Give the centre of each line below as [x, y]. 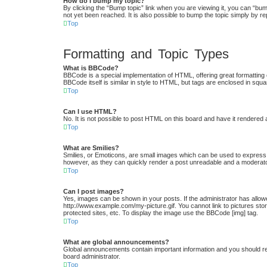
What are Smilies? [91, 148]
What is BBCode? [91, 68]
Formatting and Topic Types [146, 54]
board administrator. [92, 257]
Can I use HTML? [90, 112]
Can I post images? [94, 192]
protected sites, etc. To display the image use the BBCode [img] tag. [161, 213]
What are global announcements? [116, 242]
